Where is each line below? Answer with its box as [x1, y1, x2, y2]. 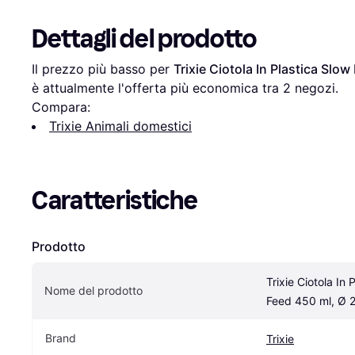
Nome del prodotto [44, 284, 143, 298]
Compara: [32, 99, 90, 116]
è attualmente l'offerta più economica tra [32, 80, 283, 97]
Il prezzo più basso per [32, 61, 174, 78]
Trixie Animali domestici [49, 118, 192, 135]
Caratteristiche [32, 185, 198, 216]
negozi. [291, 80, 338, 97]
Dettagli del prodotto [32, 24, 257, 55]
